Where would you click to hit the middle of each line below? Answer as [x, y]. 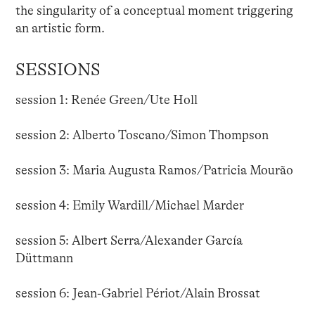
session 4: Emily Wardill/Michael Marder [129, 206]
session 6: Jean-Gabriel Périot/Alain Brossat [137, 294]
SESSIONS [58, 70]
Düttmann [44, 258]
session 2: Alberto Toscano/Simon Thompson [142, 135]
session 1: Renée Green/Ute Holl [106, 100]
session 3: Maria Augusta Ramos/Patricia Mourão [154, 171]
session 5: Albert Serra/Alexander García [129, 241]
